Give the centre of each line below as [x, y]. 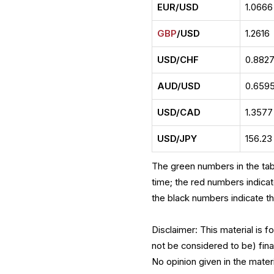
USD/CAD [179, 113]
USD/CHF [178, 60]
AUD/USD [179, 87]
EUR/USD [178, 8]
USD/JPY [177, 139]
